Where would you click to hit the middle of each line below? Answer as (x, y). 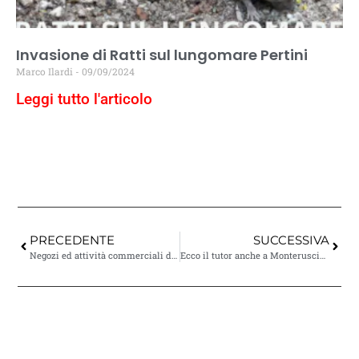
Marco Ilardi (46, 71)
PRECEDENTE (73, 240)
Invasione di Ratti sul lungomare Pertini (162, 54)
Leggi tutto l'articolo (84, 99)
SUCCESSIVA (291, 240)
